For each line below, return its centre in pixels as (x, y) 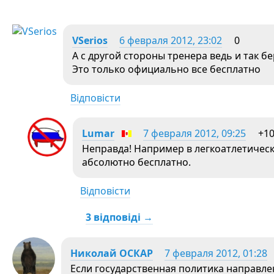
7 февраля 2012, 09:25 (194, 133)
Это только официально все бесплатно (166, 69)
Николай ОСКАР (112, 253)
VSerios (90, 40)
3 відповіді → (119, 217)
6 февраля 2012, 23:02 (171, 40)
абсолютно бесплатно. (136, 162)
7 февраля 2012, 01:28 (216, 253)
